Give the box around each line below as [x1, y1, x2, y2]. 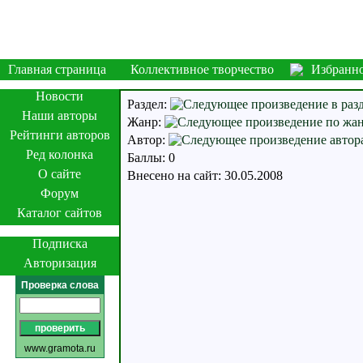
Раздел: [127, 97, 170, 111]
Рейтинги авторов [9, 128, 110, 142]
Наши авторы [22, 109, 97, 122]
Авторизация [23, 256, 96, 270]
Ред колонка [26, 147, 93, 161]
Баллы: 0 [127, 151, 175, 164]
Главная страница [8, 62, 106, 76]
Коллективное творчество [130, 62, 274, 76]
